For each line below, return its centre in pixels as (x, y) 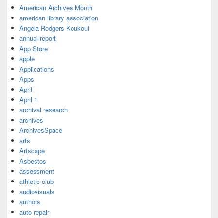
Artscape (32, 151)
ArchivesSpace (41, 130)
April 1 (28, 100)
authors (30, 202)
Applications (37, 69)
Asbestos (33, 161)
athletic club (36, 181)
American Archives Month (56, 8)
